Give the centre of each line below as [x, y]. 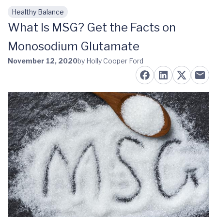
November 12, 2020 [43, 61]
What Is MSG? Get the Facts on [92, 27]
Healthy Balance [38, 12]
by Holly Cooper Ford [110, 61]
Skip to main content [54, 17]
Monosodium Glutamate [74, 46]
